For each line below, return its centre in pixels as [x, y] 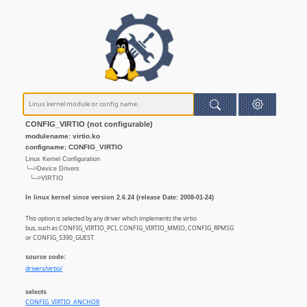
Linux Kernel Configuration [63, 159]
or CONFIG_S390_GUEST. [60, 238]
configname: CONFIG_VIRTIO [74, 147]
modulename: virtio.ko [63, 136]
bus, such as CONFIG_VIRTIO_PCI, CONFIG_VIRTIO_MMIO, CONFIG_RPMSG [130, 229]
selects [36, 292]
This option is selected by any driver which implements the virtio [111, 219]
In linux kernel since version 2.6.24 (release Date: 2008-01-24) [120, 197]
